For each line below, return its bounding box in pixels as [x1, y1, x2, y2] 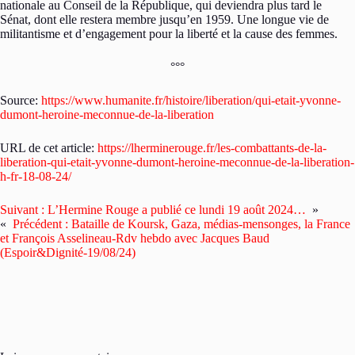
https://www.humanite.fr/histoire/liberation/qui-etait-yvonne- [41, 93, 341, 107]
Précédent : [13, 216, 68, 231]
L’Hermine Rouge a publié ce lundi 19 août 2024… [48, 202, 306, 216]
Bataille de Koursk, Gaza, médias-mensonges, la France [71, 216, 350, 231]
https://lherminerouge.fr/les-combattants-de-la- [97, 140, 326, 155]
